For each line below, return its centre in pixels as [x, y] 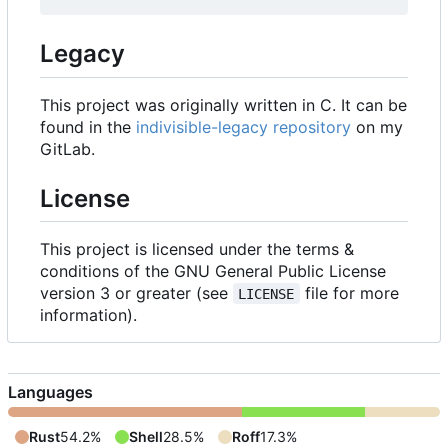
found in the [88, 126]
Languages [50, 391]
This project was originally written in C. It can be [223, 104]
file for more [351, 292]
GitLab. [67, 148]
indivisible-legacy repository [243, 126]
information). [88, 314]
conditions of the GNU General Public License [213, 270]
